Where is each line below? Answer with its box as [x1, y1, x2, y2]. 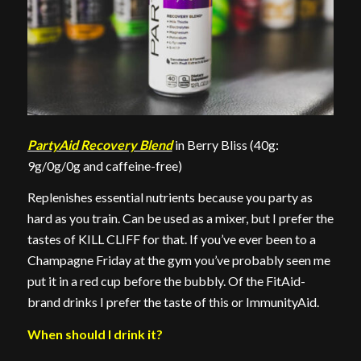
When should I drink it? [27, 326, 163, 342]
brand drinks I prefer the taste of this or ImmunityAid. [27, 294, 319, 310]
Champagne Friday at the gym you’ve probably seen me [27, 252, 330, 268]
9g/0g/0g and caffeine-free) [27, 157, 182, 173]
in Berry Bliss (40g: [172, 136, 279, 152]
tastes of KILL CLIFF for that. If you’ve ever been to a [27, 231, 316, 247]
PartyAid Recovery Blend [27, 136, 172, 152]
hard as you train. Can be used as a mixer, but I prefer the [27, 210, 334, 226]
